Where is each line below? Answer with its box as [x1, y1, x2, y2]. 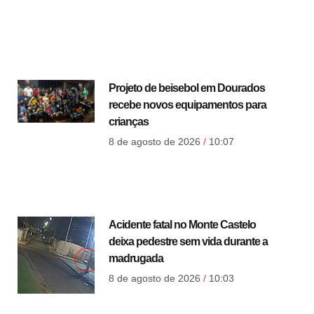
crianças [108, 115, 149, 128]
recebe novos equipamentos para [108, 98, 266, 111]
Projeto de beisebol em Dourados [108, 81, 265, 94]
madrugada [108, 252, 163, 265]
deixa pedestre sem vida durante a [108, 235, 268, 248]
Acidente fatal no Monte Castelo [108, 219, 256, 231]
